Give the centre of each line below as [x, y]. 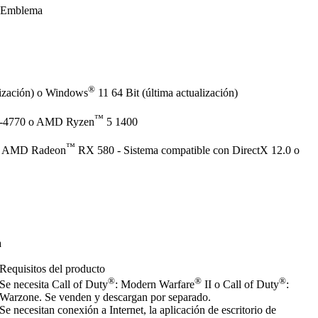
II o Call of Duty [241, 284]
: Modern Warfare [155, 284]
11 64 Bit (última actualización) [166, 93]
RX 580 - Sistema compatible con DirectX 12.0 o [187, 150]
